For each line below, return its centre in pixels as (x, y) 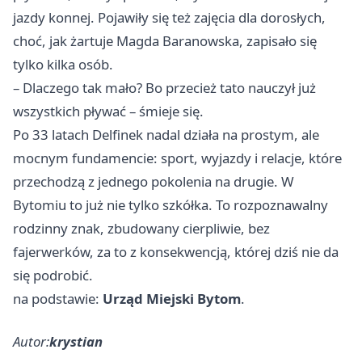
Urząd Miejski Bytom (172, 298)
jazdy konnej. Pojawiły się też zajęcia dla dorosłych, (169, 17)
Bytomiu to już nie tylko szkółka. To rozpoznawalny (170, 204)
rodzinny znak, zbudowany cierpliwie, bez (141, 228)
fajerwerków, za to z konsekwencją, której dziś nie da (176, 251)
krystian (76, 341)
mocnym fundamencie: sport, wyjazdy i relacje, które (177, 158)
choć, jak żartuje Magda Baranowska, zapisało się (165, 40)
